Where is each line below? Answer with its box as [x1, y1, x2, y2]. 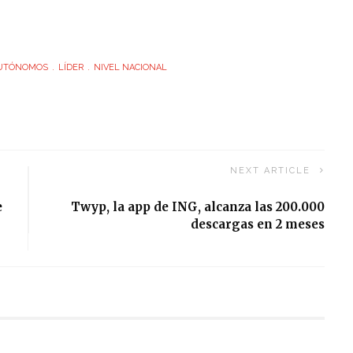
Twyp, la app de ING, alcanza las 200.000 [71, 199, 325, 215]
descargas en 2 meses [191, 217, 325, 232]
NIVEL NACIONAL [94, 61, 167, 72]
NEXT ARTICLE [230, 165, 311, 176]
